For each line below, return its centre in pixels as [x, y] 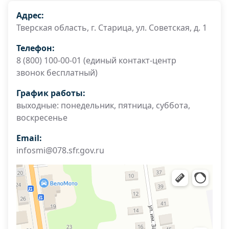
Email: [29, 138]
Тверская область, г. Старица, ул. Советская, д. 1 [112, 28]
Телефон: [36, 48]
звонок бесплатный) [57, 73]
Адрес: [30, 15]
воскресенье [42, 118]
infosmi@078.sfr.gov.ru [60, 150]
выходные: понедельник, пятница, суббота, [103, 105]
